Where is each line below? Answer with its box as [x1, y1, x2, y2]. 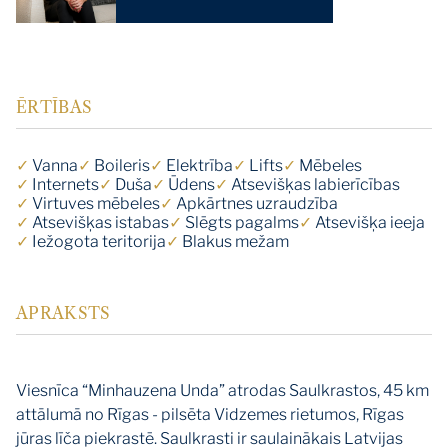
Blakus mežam [179, 231, 289, 251]
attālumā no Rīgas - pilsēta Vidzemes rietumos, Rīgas [16, 404, 404, 424]
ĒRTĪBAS [16, 96, 93, 117]
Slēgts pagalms [182, 212, 299, 232]
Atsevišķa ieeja [312, 212, 425, 232]
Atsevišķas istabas [29, 212, 169, 232]
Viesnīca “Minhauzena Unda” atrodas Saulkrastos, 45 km [16, 380, 429, 400]
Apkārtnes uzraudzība [173, 193, 338, 213]
